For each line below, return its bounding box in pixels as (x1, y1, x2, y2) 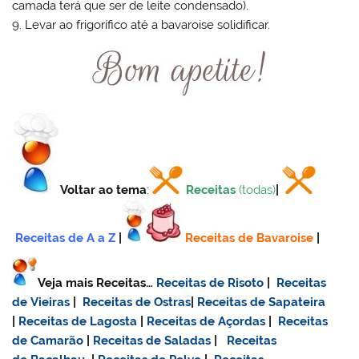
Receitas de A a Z (15, 230, 116, 245)
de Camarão (12, 333, 84, 349)
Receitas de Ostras (83, 295, 192, 310)
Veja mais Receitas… (38, 276, 157, 291)
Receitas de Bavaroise (185, 230, 314, 245)
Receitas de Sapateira (197, 295, 326, 310)
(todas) (239, 182, 276, 197)
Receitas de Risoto (156, 276, 264, 291)
